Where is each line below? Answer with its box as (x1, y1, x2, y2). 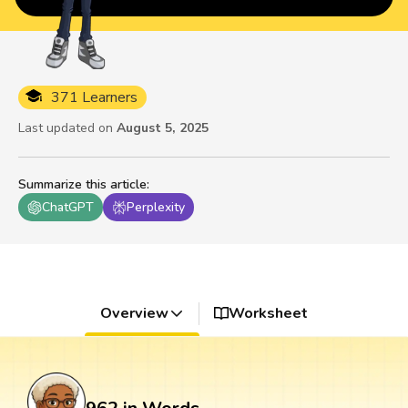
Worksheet (229, 303, 309, 324)
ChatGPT (42, 199, 94, 217)
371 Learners (51, 87, 138, 108)
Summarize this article (18, 176, 147, 194)
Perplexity (127, 199, 185, 217)
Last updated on (18, 119, 113, 138)
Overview (99, 303, 168, 324)
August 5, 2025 (117, 119, 209, 138)
